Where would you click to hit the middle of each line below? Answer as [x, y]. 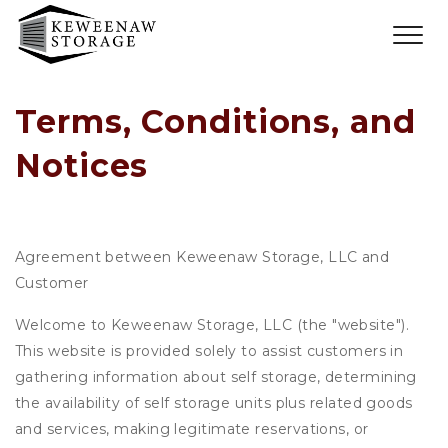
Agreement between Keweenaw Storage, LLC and [202, 257]
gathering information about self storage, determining [216, 377]
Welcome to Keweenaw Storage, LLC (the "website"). [212, 325]
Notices [82, 165]
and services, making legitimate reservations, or [192, 429]
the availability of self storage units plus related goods [214, 403]
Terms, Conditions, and [215, 121]
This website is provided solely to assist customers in [209, 351]
